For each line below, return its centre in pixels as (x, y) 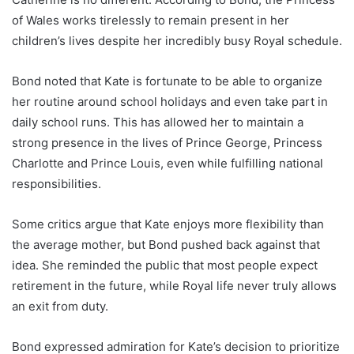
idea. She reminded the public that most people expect (165, 265)
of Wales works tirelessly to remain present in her (151, 20)
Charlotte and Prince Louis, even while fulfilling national (168, 163)
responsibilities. (56, 183)
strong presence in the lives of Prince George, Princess (167, 142)
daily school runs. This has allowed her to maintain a (158, 122)
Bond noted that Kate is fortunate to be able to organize (167, 81)
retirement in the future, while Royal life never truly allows (174, 285)
